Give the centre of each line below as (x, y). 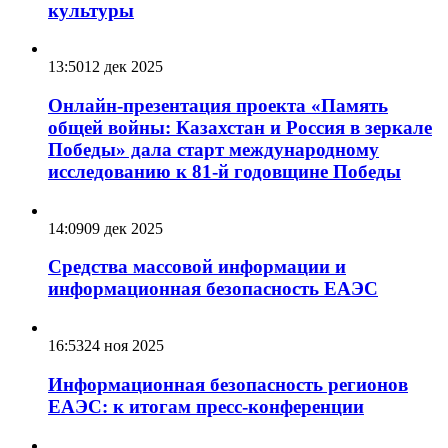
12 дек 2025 (123, 67)
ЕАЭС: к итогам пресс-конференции (206, 406)
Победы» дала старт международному (213, 149)
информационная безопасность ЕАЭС (213, 289)
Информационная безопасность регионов (228, 384)
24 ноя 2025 (124, 346)
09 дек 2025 (123, 228)
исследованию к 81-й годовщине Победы (224, 171)
